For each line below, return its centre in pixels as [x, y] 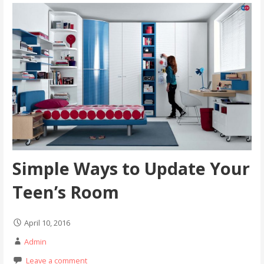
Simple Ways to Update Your [131, 168]
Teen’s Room [65, 192]
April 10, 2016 [47, 223]
